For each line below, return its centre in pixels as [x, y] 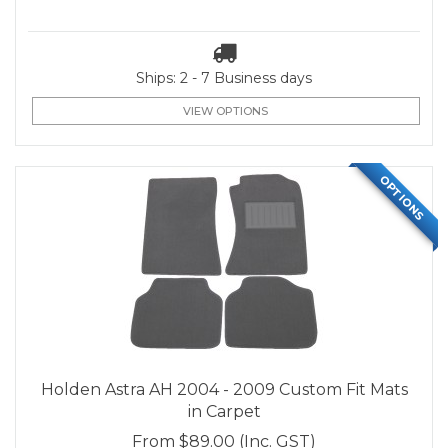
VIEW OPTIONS [226, 111]
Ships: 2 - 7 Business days [224, 78]
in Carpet [224, 412]
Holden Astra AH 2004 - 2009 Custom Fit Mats [224, 390]
